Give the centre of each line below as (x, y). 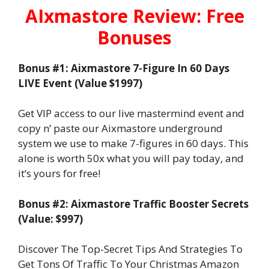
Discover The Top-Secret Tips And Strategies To (130, 249)
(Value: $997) (50, 219)
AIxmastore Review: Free (134, 16)
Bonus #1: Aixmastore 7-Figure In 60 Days (124, 68)
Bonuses (134, 37)
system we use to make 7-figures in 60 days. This (133, 144)
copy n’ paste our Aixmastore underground (120, 128)
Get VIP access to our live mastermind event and (131, 113)
